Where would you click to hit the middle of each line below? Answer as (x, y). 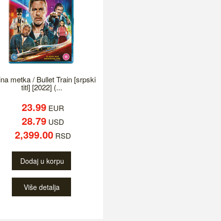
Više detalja (41, 187)
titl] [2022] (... (41, 87)
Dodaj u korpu (42, 161)
